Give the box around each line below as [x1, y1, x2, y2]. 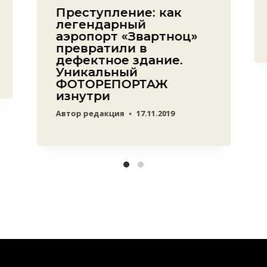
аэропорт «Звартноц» [55, 29, 198, 44]
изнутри [55, 89, 110, 104]
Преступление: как [55, 5, 182, 20]
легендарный [55, 17, 146, 32]
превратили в [55, 41, 147, 56]
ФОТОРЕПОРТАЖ [55, 77, 168, 92]
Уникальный [55, 65, 138, 80]
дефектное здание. [55, 53, 183, 68]
